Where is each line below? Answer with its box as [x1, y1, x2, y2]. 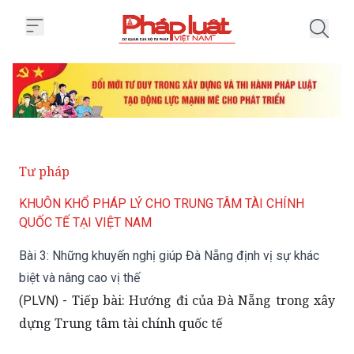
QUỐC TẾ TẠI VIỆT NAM [19, 215, 152, 231]
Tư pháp [19, 163, 70, 181]
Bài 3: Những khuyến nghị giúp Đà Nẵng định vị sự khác [19, 248, 319, 264]
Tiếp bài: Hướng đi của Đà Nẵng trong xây [71, 292, 336, 310]
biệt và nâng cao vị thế [19, 270, 140, 286]
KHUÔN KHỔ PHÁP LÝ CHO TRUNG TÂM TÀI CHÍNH [19, 196, 304, 212]
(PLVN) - [19, 293, 72, 309]
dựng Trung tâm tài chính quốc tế [19, 314, 223, 333]
